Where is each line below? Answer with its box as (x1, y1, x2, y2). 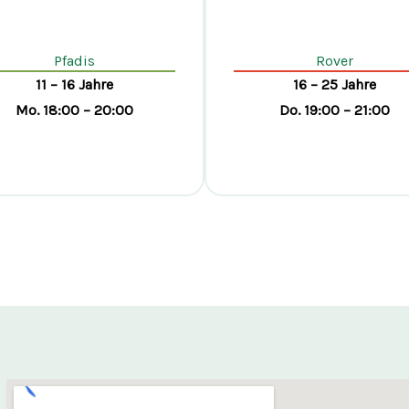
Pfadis (54, 52, 95, 69)
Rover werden (278, 202, 391, 223)
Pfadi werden (20, 202, 129, 223)
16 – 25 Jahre (293, 76, 376, 93)
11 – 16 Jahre (36, 76, 113, 93)
